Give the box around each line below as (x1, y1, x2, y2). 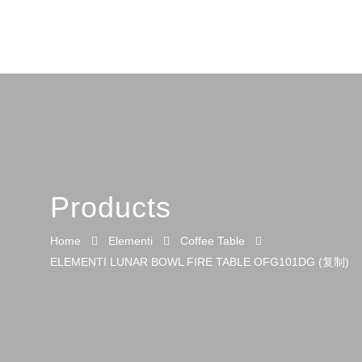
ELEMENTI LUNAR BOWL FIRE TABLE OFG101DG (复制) (50, 255, 349, 268)
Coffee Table (180, 234, 245, 247)
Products (50, 191, 171, 224)
